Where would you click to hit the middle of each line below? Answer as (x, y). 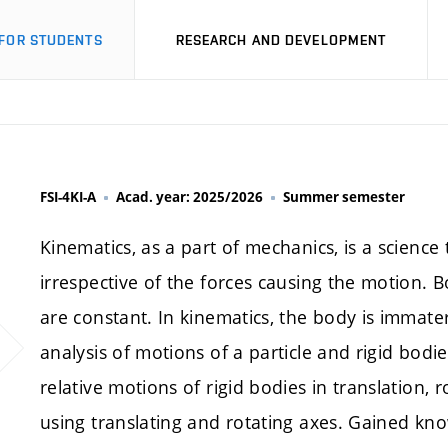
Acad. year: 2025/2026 (189, 197)
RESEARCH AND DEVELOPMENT (281, 39)
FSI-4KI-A (68, 197)
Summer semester (344, 197)
